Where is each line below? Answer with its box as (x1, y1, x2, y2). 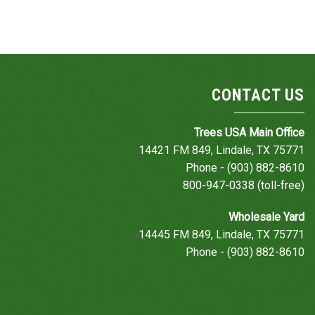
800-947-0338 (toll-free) (183, 178, 304, 192)
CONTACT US (212, 85, 304, 105)
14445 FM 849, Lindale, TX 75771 (139, 227, 304, 241)
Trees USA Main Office (194, 125, 304, 139)
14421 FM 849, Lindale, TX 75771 (139, 143, 304, 157)
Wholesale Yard (229, 210, 304, 224)
